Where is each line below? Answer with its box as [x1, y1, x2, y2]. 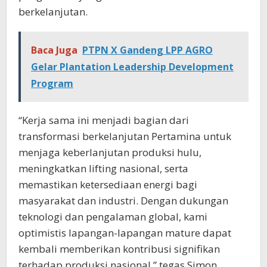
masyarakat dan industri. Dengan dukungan [18, 194, 228, 208]
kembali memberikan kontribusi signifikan [18, 242, 220, 256]
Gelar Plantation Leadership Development [31, 60, 234, 74]
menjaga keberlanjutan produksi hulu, [18, 145, 201, 160]
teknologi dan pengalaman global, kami [18, 210, 207, 224]
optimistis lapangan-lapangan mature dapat [18, 226, 231, 240]
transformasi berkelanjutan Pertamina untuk [18, 129, 231, 144]
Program [31, 77, 73, 91]
